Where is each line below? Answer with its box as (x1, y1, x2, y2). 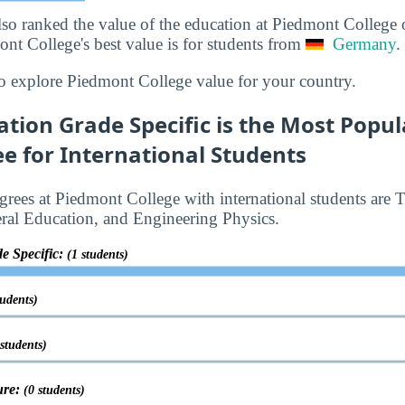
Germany (333, 34, 396, 54)
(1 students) (67, 248, 128, 262)
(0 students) (24, 383, 85, 398)
